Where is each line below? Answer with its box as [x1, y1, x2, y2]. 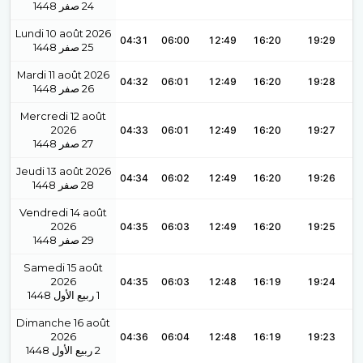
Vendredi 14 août [19, 207, 107, 219]
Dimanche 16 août [16, 317, 110, 329]
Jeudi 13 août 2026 [15, 165, 111, 177]
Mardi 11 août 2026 [17, 69, 109, 81]
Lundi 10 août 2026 [15, 28, 111, 40]
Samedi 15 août [23, 262, 103, 274]
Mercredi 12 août [20, 110, 106, 122]
